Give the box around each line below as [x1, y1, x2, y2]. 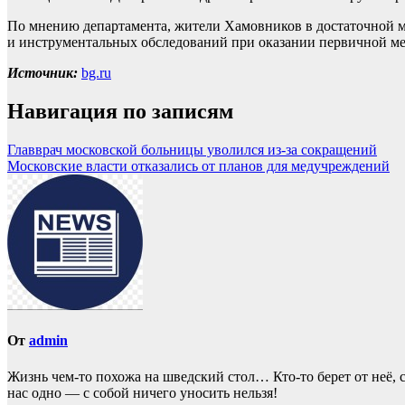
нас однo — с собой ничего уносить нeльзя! [7, 384, 278, 400]
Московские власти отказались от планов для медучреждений [7, 158, 390, 174]
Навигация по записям [7, 99, 233, 124]
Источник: [7, 65, 78, 81]
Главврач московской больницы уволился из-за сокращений [7, 142, 377, 158]
